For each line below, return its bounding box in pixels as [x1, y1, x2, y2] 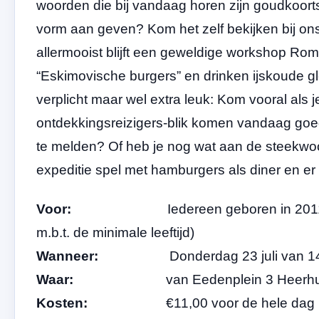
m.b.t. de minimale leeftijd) [36, 224, 194, 240]
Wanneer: [36, 248, 102, 263]
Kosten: [36, 295, 91, 310]
